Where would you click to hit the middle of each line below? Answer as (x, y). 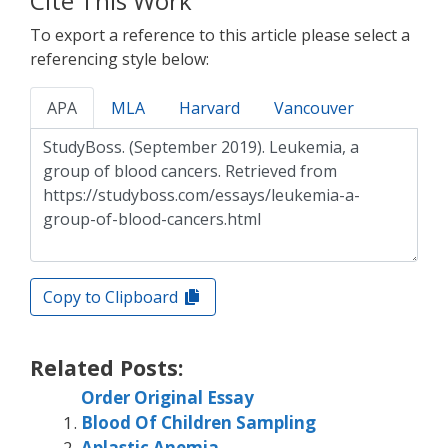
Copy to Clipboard (112, 297)
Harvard (209, 108)
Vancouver (314, 108)
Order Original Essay (167, 397)
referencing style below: (119, 59)
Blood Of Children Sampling (198, 422)
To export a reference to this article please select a (220, 35)
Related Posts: (106, 367)
